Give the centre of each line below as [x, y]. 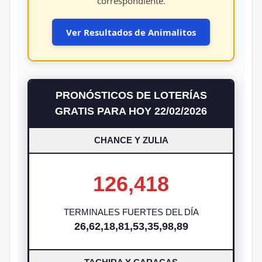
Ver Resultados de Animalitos [131, 32]
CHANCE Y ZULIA [131, 140]
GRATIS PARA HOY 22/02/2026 [131, 111]
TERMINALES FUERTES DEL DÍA [131, 212]
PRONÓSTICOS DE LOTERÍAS [131, 95]
